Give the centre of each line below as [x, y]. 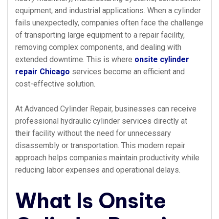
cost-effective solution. [55, 84]
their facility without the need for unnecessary [93, 133]
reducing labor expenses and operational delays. [98, 170]
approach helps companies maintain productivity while [107, 158]
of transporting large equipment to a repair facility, [100, 35]
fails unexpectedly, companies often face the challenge [109, 23]
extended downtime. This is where [75, 59]
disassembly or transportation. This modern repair [100, 145]
